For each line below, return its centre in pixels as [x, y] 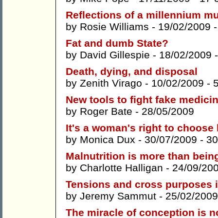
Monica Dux [108, 140]
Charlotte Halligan [121, 168]
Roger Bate [106, 111]
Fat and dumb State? [117, 43]
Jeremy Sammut [118, 196]
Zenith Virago [111, 83]
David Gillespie [115, 55]
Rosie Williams [114, 27]
